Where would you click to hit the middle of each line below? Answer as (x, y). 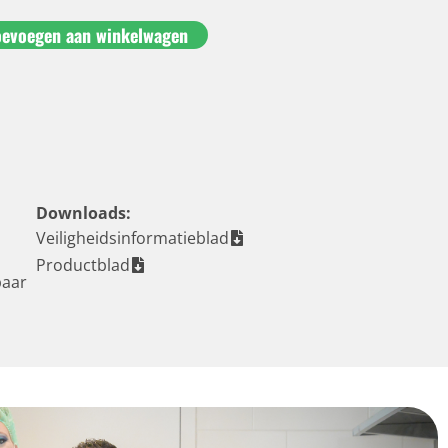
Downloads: (84, 212)
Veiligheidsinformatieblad (133, 237)
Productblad (83, 264)
